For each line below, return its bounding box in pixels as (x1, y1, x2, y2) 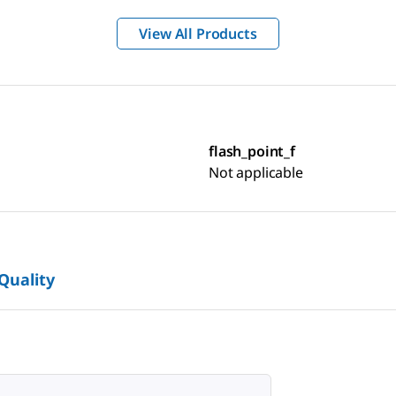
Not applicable (209, 163, 303, 183)
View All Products (139, 24, 257, 44)
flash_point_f (209, 141, 295, 162)
